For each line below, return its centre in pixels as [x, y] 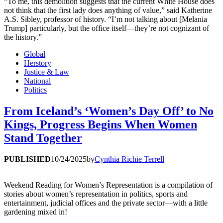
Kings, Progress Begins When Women [101, 125]
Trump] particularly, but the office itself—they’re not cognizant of [107, 28]
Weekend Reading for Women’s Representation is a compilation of [108, 185]
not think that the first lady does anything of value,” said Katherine [108, 10]
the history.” [24, 37]
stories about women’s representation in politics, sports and [96, 194]
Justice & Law [47, 72]
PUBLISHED [27, 159]
